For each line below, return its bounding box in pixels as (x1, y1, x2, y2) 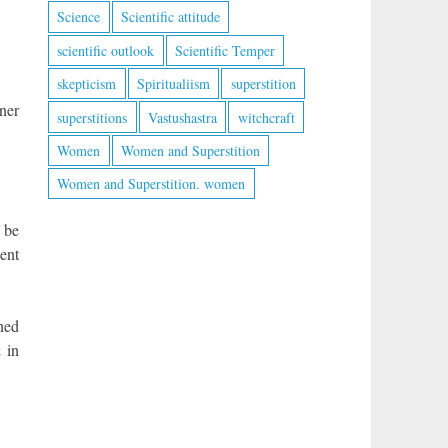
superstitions (57, 107, 128, 127)
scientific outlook (57, 40, 155, 60)
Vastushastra (147, 107, 217, 127)
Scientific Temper (174, 40, 275, 60)
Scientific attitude (120, 7, 220, 27)
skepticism (57, 74, 117, 94)
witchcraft (237, 107, 295, 127)
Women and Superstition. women (57, 174, 246, 194)
